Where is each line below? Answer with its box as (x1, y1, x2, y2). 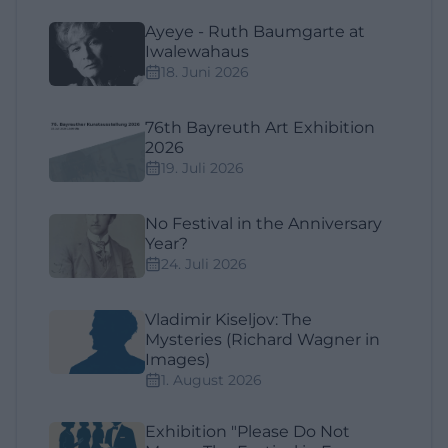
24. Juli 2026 (161, 254, 247, 273)
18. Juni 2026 (161, 62, 249, 81)
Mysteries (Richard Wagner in (145, 329, 380, 349)
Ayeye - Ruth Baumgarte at (145, 21, 365, 41)
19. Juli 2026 (161, 158, 244, 177)
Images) (145, 349, 210, 369)
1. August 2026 (161, 370, 262, 389)
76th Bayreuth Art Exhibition (145, 117, 375, 137)
